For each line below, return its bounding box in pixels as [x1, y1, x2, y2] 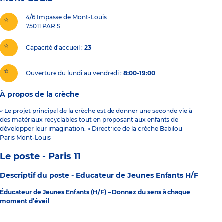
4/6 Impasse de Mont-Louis [26, 13, 107, 21]
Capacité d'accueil [26, 44, 80, 52]
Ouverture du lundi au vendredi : [26, 69, 122, 77]
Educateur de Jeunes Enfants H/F [76, 170, 198, 180]
